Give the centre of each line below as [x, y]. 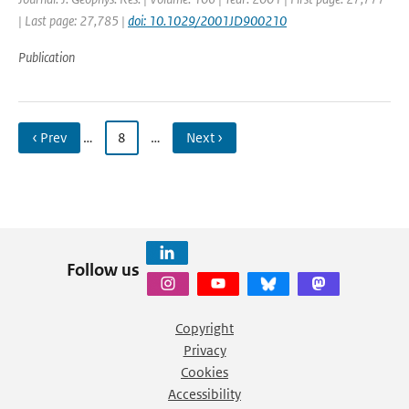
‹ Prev [49, 137]
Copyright [204, 328]
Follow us [103, 269]
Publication [47, 57]
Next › [204, 137]
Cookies [204, 372]
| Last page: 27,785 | [73, 21]
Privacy [204, 350]
